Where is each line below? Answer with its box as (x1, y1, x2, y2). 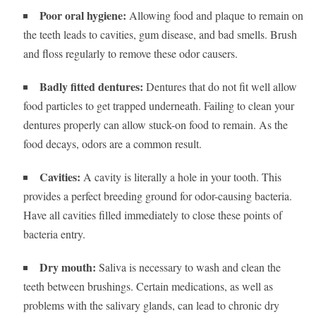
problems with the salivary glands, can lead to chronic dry (23, 298, 279, 313)
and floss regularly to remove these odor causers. (23, 46, 238, 61)
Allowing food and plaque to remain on (126, 8, 303, 23)
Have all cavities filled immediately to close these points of (23, 207, 282, 223)
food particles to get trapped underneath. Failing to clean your (23, 98, 294, 114)
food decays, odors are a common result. (23, 136, 202, 152)
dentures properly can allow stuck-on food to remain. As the (23, 117, 288, 133)
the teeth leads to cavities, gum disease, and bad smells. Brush (23, 27, 297, 42)
